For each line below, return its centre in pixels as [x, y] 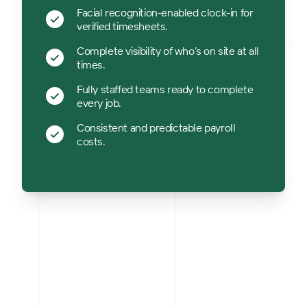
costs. [91, 141]
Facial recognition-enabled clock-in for [165, 12]
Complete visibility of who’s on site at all [168, 51]
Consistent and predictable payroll [156, 127]
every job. [99, 103]
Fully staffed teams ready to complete [165, 89]
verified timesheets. [122, 26]
